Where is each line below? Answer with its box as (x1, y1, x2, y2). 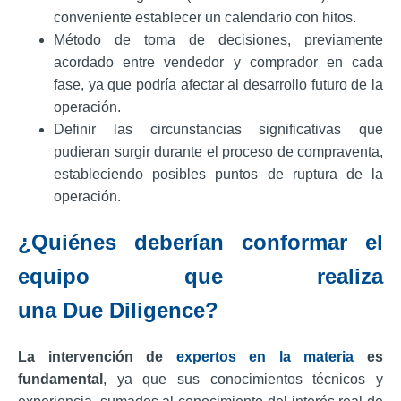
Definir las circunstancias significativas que (54, 121, 383, 137)
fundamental (18, 371, 103, 387)
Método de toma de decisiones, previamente (54, 31, 383, 47)
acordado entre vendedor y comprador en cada (54, 54, 383, 70)
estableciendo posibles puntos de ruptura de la (54, 166, 383, 182)
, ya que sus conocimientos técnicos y (103, 371, 383, 387)
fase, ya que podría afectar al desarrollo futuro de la (54, 76, 383, 92)
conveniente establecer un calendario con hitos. (54, 9, 356, 25)
